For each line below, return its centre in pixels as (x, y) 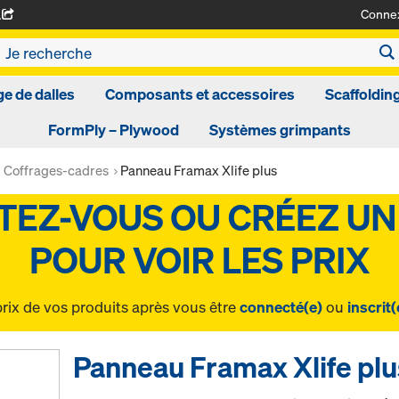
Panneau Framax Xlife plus (199, 170)
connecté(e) (281, 307)
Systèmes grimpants (280, 130)
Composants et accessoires (200, 94)
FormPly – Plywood (114, 130)
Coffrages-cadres (56, 170)
